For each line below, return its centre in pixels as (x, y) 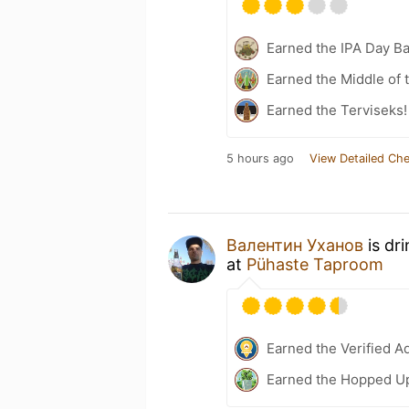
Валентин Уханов (295, 245)
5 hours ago (260, 158)
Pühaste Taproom (315, 264)
